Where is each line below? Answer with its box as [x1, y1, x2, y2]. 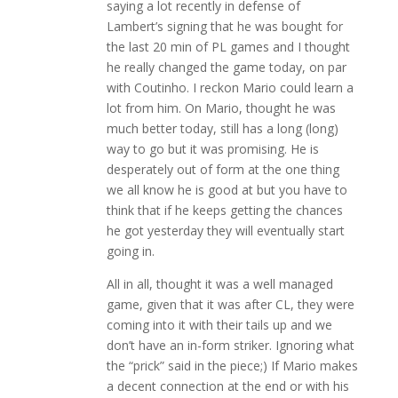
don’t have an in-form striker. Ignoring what [106, 337, 354, 354]
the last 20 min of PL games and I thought [106, 38, 350, 56]
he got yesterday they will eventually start [106, 222, 345, 240]
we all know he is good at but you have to [106, 181, 347, 199]
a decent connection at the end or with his [106, 378, 349, 395]
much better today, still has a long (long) [106, 120, 338, 138]
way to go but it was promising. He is [106, 140, 319, 158]
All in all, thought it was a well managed [106, 275, 333, 293]
